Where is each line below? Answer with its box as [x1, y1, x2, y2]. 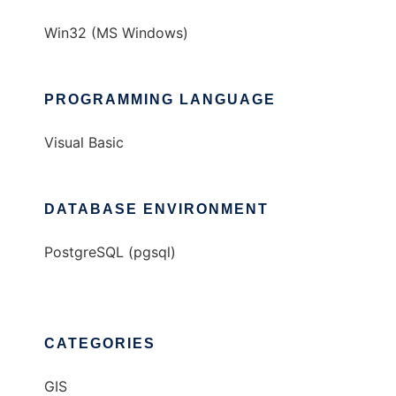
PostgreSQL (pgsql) [44, 243, 176, 262]
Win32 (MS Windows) [44, 24, 188, 42]
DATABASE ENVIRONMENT [44, 202, 269, 217]
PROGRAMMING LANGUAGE [44, 92, 276, 108]
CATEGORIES [44, 336, 156, 352]
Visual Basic [44, 133, 124, 152]
